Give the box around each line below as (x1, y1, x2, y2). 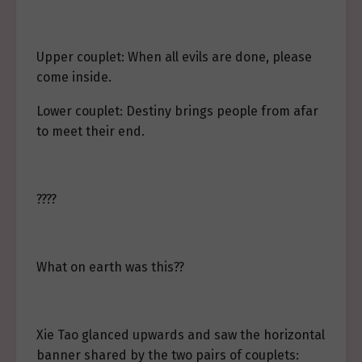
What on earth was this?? (36, 259, 184, 275)
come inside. (36, 69, 112, 85)
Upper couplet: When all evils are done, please (36, 49, 312, 65)
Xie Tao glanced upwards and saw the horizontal (36, 327, 325, 343)
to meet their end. (36, 124, 145, 139)
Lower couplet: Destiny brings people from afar (36, 103, 318, 119)
